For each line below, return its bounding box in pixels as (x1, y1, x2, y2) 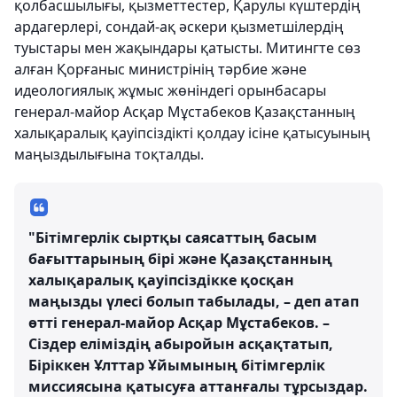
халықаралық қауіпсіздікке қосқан (28, 270, 294, 290)
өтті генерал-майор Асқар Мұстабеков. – (28, 313, 330, 332)
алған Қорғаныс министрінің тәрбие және (14, 59, 307, 79)
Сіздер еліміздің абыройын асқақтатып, (28, 334, 333, 354)
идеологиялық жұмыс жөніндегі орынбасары (14, 81, 326, 100)
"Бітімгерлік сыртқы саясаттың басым (28, 228, 317, 247)
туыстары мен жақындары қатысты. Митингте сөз (14, 38, 361, 58)
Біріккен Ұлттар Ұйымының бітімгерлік (28, 355, 325, 375)
